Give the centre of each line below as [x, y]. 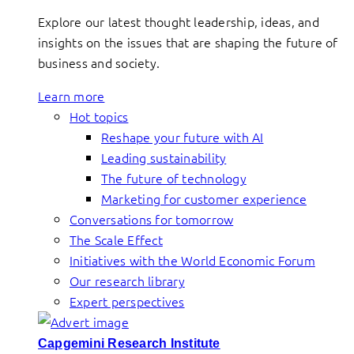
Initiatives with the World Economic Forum [192, 260]
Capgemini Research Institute [129, 343]
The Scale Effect [116, 239]
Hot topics [99, 116]
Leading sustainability [164, 157]
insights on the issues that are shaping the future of [188, 42]
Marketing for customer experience [204, 198]
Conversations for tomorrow [152, 219]
